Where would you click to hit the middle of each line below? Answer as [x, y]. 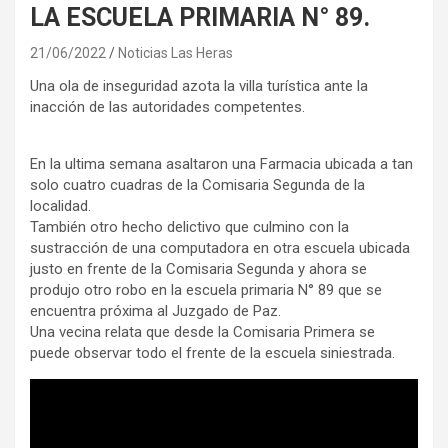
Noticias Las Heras [175, 52]
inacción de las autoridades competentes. [167, 106]
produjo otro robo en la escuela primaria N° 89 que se [206, 289]
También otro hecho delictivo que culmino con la [189, 226]
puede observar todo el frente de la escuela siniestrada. [212, 352]
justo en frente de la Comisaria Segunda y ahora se [198, 268]
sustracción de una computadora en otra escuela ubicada [220, 247]
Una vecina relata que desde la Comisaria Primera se [202, 331]
